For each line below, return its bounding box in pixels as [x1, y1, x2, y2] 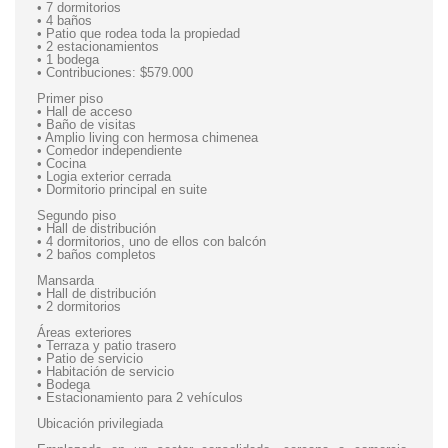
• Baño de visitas [37, 117, 136, 132]
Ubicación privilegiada [37, 416, 163, 431]
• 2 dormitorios [37, 299, 121, 314]
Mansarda [37, 273, 94, 288]
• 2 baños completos [37, 247, 156, 262]
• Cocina [37, 156, 86, 171]
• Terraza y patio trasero [37, 338, 176, 353]
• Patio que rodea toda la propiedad [37, 26, 240, 41]
